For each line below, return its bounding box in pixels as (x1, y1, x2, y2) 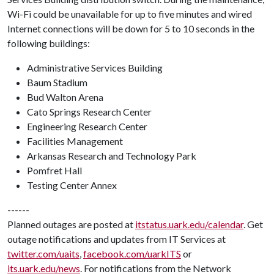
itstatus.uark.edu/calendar (135, 218, 243, 230)
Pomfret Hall (27, 165, 82, 176)
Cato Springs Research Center (27, 106, 152, 117)
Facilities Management (27, 135, 123, 147)
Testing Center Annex (27, 179, 117, 191)
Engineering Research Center (27, 120, 147, 132)
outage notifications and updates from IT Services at (7, 233, 226, 245)
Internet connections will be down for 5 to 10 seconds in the (7, 23, 254, 34)
